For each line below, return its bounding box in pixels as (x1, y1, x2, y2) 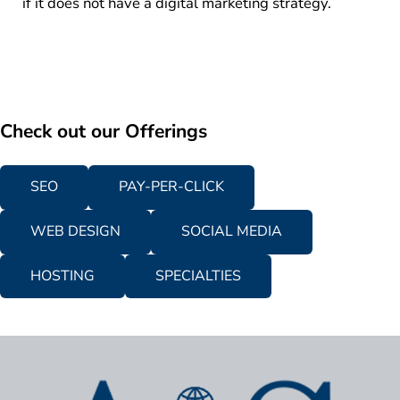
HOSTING (30, 266, 96, 287)
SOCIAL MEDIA (181, 221, 283, 242)
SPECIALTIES (155, 266, 242, 287)
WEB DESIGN (30, 221, 121, 242)
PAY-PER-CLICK (119, 177, 225, 197)
